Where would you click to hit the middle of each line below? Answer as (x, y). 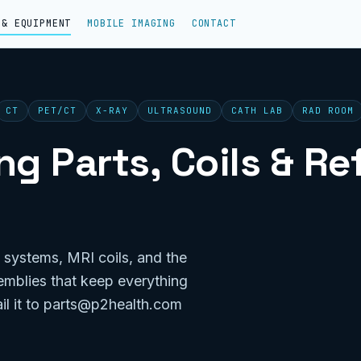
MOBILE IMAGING (131, 23)
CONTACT (214, 23)
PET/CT (58, 110)
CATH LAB (257, 110)
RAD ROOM (328, 110)
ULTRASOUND (180, 110)
